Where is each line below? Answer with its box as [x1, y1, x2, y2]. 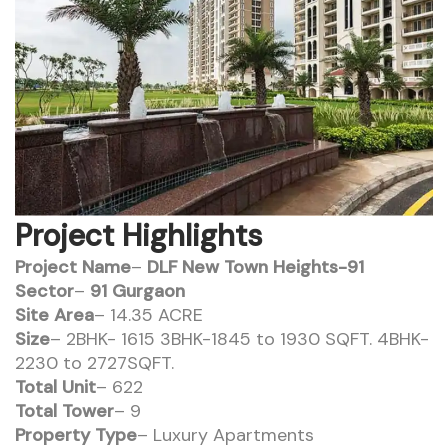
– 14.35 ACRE [94, 303, 203, 327]
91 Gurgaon [90, 279, 185, 303]
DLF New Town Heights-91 [147, 255, 364, 279]
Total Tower [15, 399, 114, 423]
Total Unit [15, 375, 96, 399]
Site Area [15, 303, 94, 327]
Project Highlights [15, 216, 263, 255]
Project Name [15, 255, 131, 279]
